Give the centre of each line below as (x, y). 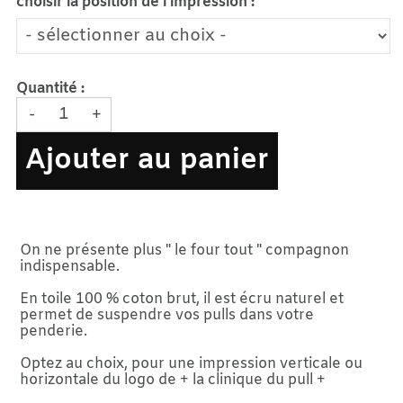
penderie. (54, 331)
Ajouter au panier (147, 161)
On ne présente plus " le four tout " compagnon (184, 251)
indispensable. (70, 267)
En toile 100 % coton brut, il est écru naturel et (182, 299)
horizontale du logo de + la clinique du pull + (173, 380)
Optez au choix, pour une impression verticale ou (191, 364)
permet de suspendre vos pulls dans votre (167, 315)
